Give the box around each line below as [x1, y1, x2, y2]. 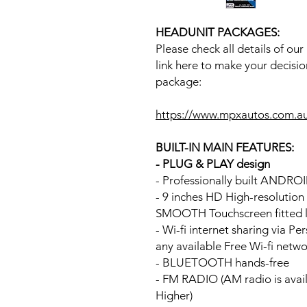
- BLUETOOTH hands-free [156, 255, 289, 269]
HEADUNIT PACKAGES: [156, 25, 280, 39]
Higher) [156, 288, 193, 302]
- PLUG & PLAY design [156, 156, 270, 171]
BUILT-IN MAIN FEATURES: [156, 140, 294, 154]
